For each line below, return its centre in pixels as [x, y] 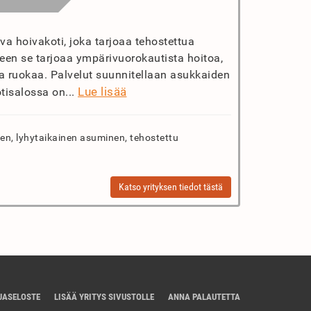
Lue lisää [102, 92]
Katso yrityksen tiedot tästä [171, 187]
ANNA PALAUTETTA [204, 297]
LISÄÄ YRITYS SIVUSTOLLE [104, 297]
